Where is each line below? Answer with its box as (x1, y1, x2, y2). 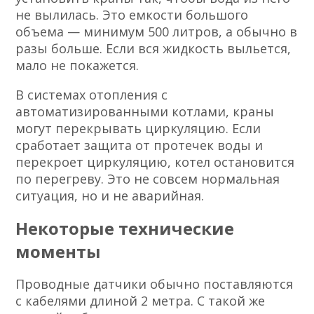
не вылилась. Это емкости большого (15, 6, 249, 23)
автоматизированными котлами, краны (15, 102, 275, 120)
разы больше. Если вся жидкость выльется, (15, 39, 292, 57)
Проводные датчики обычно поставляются (15, 275, 294, 292)
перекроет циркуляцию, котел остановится (15, 153, 295, 170)
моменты (15, 239, 102, 263)
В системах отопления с (15, 86, 168, 103)
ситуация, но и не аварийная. (15, 186, 205, 204)
